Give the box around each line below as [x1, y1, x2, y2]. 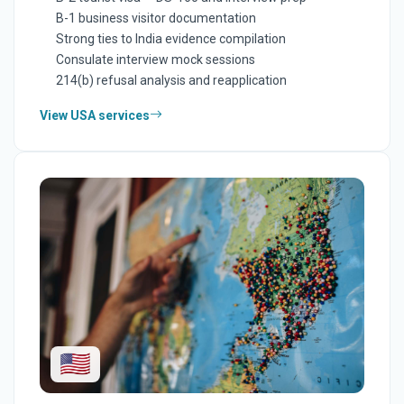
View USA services [40, 107, 150, 123]
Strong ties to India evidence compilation [55, 31, 286, 46]
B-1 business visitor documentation [55, 10, 256, 25]
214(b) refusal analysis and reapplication [55, 72, 287, 87]
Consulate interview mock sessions [55, 51, 255, 67]
